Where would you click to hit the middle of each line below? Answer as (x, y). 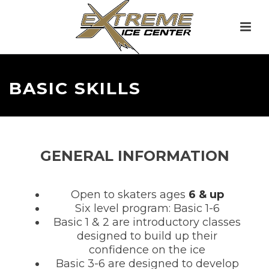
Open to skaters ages (129, 195)
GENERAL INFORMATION (134, 156)
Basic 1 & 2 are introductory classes (147, 222)
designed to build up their (147, 236)
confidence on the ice (147, 250)
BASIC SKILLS (75, 88)
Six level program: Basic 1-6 (147, 208)
